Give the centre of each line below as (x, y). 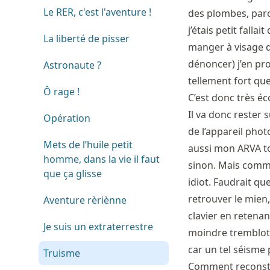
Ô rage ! (61, 92)
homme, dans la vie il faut (102, 159)
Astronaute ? (72, 65)
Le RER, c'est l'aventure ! (97, 12)
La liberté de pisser (86, 39)
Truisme (62, 253)
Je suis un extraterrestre (98, 227)
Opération (67, 118)
